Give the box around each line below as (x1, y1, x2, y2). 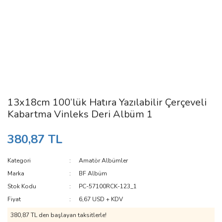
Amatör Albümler (79, 157, 128, 165)
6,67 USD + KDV (79, 195, 123, 203)
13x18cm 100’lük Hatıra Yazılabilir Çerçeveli (7, 96, 207, 109)
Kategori (7, 157, 31, 165)
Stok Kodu (7, 182, 36, 190)
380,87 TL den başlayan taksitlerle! (10, 211, 107, 219)
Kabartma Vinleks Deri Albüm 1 (7, 108, 153, 121)
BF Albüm (79, 169, 108, 177)
